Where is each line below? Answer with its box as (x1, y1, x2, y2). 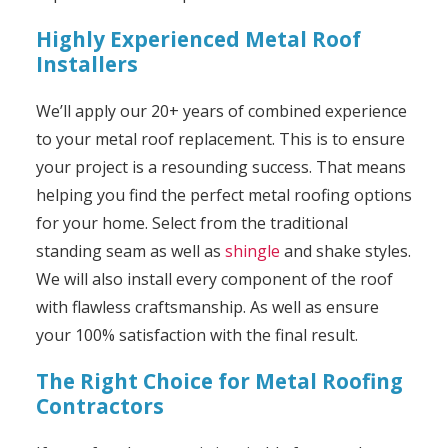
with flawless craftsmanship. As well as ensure (35, 295, 379, 318)
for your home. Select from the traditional (35, 211, 348, 234)
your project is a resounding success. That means (35, 155, 406, 178)
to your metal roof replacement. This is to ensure (35, 127, 405, 150)
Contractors (35, 391, 164, 420)
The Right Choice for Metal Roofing (35, 366, 403, 395)
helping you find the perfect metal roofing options (35, 183, 412, 206)
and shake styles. (279, 239, 411, 262)
